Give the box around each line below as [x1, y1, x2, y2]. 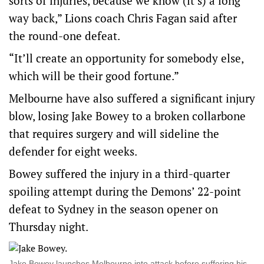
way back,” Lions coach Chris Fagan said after [9, 11, 237, 25]
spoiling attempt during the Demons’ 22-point [9, 184, 241, 199]
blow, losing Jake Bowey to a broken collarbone [9, 108, 246, 123]
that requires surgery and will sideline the [9, 126, 219, 141]
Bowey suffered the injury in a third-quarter [9, 166, 230, 181]
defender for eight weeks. [9, 144, 137, 159]
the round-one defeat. [9, 28, 120, 43]
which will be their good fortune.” [9, 68, 179, 83]
